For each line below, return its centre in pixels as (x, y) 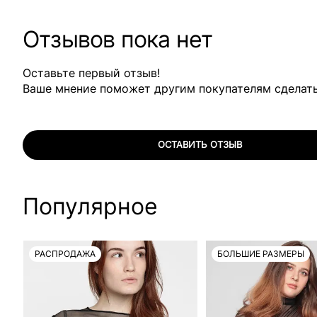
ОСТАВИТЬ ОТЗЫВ (200, 144)
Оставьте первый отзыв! (91, 73)
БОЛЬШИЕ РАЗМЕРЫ (261, 253)
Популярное (90, 206)
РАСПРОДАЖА (65, 253)
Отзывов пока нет (118, 39)
